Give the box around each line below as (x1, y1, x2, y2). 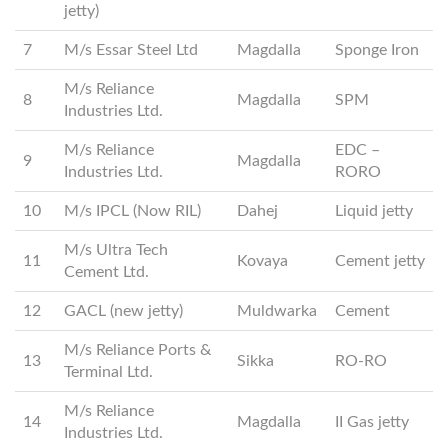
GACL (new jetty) (64, 303, 183, 319)
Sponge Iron (335, 42, 419, 58)
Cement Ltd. (64, 264, 149, 280)
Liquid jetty (335, 203, 413, 219)
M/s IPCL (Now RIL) (64, 203, 201, 219)
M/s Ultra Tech (64, 242, 168, 258)
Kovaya (237, 253, 288, 269)
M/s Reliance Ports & (64, 342, 211, 358)
